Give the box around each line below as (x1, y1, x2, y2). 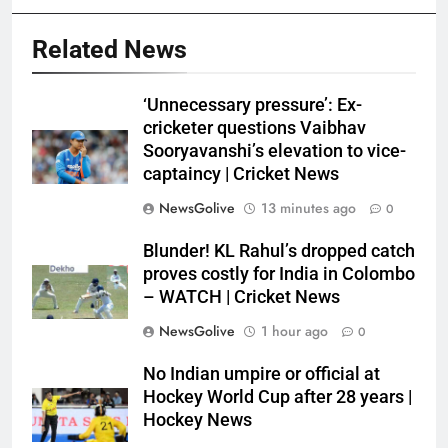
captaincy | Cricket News (143, 164, 339, 185)
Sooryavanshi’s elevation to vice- (143, 141, 406, 162)
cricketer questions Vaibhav (143, 118, 366, 139)
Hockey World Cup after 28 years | (143, 387, 412, 408)
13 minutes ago (261, 198, 356, 219)
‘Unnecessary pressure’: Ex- (143, 95, 362, 116)
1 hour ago (261, 321, 328, 342)
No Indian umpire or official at (143, 364, 380, 385)
